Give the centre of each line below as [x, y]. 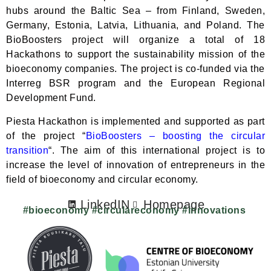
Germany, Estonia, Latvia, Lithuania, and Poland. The [135, 25]
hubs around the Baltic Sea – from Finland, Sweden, [135, 11]
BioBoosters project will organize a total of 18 [135, 40]
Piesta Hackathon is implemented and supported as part [135, 121]
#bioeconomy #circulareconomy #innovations [135, 211]
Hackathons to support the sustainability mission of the [135, 54]
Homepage [174, 205]
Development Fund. [51, 98]
